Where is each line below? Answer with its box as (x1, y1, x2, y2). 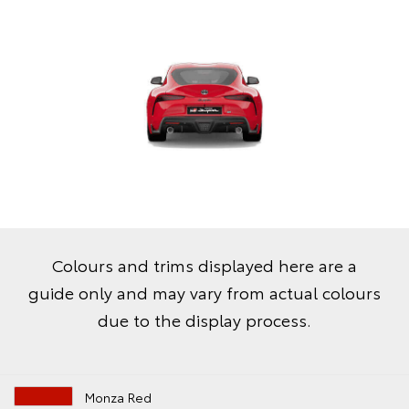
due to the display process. (98, 308, 311, 332)
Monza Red (85, 388, 152, 407)
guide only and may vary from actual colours (28, 280, 381, 305)
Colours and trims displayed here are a (52, 253, 357, 278)
